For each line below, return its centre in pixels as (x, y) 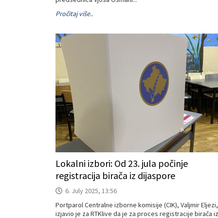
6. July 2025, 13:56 (91, 191)
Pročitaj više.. (74, 14)
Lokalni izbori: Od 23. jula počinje (122, 163)
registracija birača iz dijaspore (115, 175)
